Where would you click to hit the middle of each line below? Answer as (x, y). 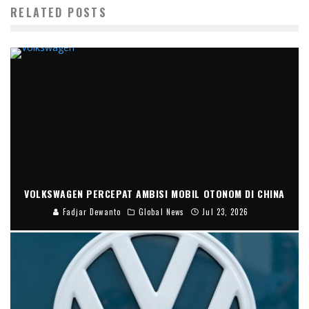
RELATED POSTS (59, 12)
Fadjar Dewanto (90, 212)
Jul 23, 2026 (226, 212)
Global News (162, 212)
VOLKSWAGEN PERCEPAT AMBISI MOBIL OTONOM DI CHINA (154, 194)
